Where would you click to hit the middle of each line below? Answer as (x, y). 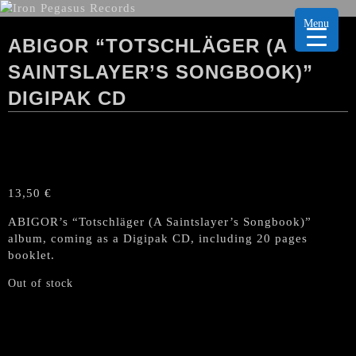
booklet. (31, 255)
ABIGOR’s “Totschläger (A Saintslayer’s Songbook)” (160, 222)
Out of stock (41, 283)
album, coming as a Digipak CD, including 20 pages (158, 238)
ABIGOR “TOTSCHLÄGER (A (148, 46)
